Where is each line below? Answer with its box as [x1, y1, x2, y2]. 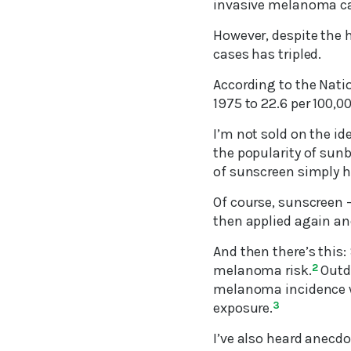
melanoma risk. [213, 261, 312, 279]
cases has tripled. [213, 45, 322, 63]
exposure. [213, 299, 273, 317]
